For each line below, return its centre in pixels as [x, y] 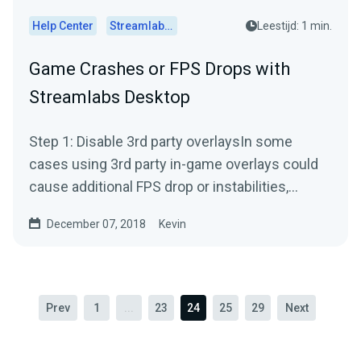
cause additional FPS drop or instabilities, [159, 187]
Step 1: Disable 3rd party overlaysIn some [161, 141]
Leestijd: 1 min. [295, 26]
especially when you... [99, 209]
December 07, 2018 [96, 224]
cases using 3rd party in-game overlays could [174, 164]
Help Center [63, 26]
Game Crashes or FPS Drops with [160, 69]
